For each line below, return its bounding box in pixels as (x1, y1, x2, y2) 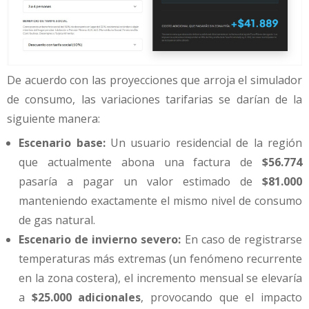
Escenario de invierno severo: (19, 232, 181, 248)
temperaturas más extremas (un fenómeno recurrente (19, 251, 302, 267)
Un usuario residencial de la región (105, 135, 303, 151)
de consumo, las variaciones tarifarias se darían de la (7, 92, 302, 108)
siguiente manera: (7, 111, 100, 127)
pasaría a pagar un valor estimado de (19, 174, 262, 190)
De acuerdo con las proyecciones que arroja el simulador (7, 72, 302, 88)
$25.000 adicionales (31, 290, 141, 306)
